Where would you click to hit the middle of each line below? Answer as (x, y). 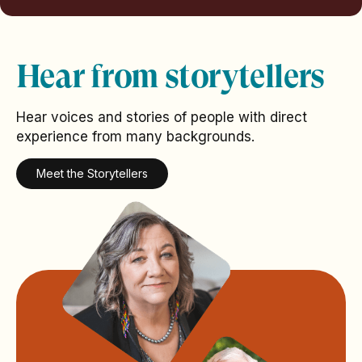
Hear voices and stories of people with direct (162, 118)
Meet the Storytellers (92, 174)
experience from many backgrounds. (135, 137)
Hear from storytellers (170, 76)
